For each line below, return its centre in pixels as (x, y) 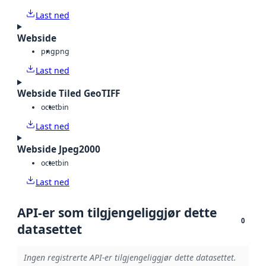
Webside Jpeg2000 (59, 150)
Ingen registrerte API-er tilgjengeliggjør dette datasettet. (130, 258)
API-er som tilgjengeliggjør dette (117, 212)
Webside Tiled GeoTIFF (69, 94)
